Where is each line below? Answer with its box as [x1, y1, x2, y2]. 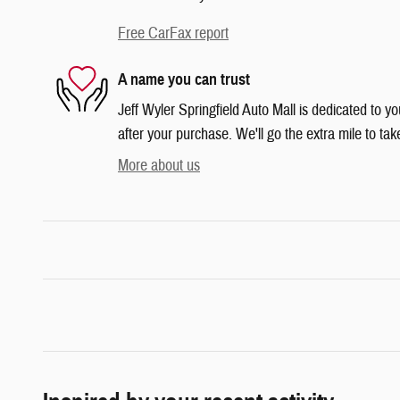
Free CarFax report [118, 23, 229, 45]
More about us [118, 155, 200, 177]
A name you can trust [118, 69, 250, 89]
